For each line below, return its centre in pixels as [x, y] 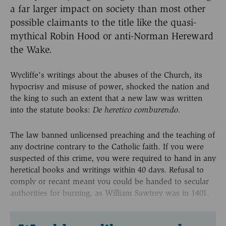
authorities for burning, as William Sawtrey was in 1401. [110, 193]
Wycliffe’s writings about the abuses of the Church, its [106, 75]
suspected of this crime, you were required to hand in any [113, 158]
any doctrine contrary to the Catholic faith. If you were [107, 146]
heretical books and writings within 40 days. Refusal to [107, 169]
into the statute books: [51, 110]
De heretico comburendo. [137, 110]
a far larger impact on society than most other [108, 9]
